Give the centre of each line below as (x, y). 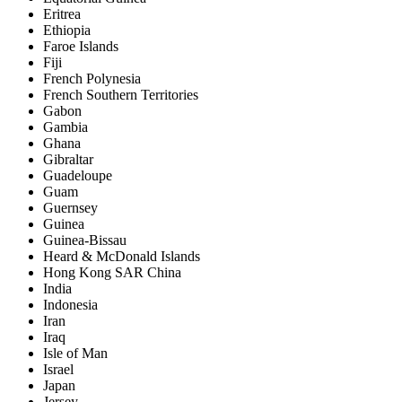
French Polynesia (92, 78)
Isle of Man (75, 353)
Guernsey (70, 207)
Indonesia (70, 304)
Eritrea (62, 13)
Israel (58, 369)
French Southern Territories (121, 94)
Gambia (66, 127)
